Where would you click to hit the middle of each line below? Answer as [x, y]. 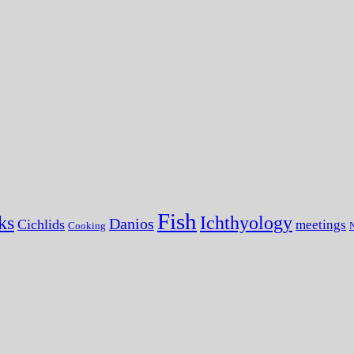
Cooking [87, 225]
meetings [321, 224]
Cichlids [41, 224]
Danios [132, 223]
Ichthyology [246, 222]
